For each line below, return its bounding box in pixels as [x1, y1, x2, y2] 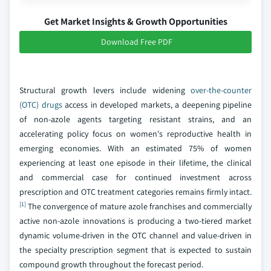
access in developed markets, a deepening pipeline [62, 99, 252, 110]
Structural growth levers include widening [19, 85, 191, 96]
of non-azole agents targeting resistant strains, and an [19, 114, 252, 125]
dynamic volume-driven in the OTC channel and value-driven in [19, 230, 252, 241]
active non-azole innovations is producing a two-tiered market [19, 215, 252, 226]
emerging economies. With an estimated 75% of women [19, 143, 252, 154]
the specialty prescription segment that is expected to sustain [19, 244, 252, 255]
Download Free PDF [101, 36, 172, 47]
